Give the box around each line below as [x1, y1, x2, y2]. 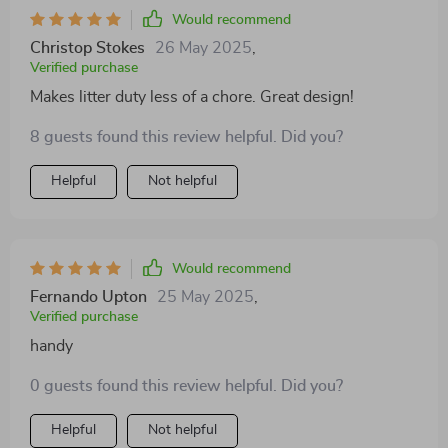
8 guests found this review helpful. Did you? [30, 129, 343, 145]
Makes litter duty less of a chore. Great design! [30, 89, 354, 105]
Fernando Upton [30, 289, 147, 305]
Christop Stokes [30, 40, 145, 56]
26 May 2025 [155, 40, 252, 56]
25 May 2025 [157, 289, 254, 305]
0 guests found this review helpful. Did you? [30, 378, 343, 394]
